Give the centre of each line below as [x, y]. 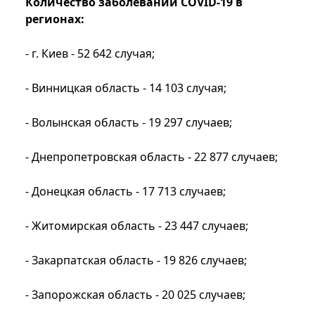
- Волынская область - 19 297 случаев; [129, 122]
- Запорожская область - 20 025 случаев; [135, 294]
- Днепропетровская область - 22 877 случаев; [152, 156]
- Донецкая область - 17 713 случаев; [126, 191]
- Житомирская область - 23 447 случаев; [137, 225]
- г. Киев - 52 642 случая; [90, 53]
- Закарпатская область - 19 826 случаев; [136, 260]
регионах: [55, 19]
